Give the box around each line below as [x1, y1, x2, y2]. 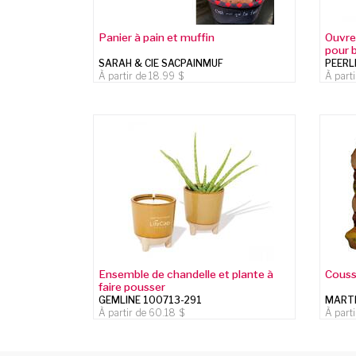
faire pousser [99, 280, 166, 293]
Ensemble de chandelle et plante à [99, 267, 274, 281]
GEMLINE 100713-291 [99, 293, 203, 306]
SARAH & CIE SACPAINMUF [99, 56, 224, 69]
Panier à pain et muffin [99, 30, 215, 44]
